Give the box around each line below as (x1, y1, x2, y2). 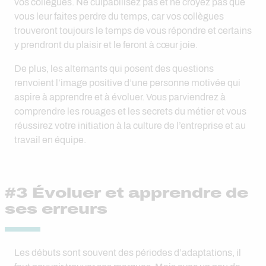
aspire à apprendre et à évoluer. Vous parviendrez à (14, 92, 226, 102)
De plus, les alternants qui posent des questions (14, 64, 214, 74)
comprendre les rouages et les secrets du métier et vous (14, 106, 246, 116)
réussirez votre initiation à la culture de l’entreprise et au (14, 121, 246, 131)
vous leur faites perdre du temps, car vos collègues (14, 11, 224, 21)
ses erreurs (5, 201, 107, 217)
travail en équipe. (14, 135, 86, 145)
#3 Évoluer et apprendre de (5, 185, 248, 201)
